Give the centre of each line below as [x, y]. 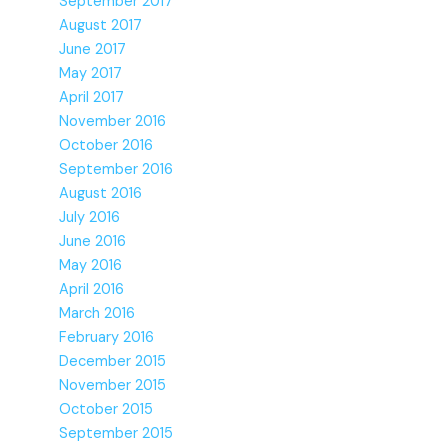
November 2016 [113, 121]
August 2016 [101, 193]
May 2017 [91, 73]
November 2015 [113, 385]
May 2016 [91, 265]
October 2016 [106, 145]
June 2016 [93, 241]
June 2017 [93, 49]
